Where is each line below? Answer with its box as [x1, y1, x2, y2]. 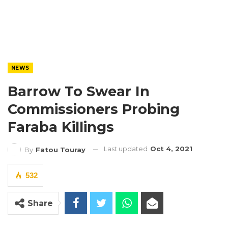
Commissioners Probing [8, 101, 180, 118]
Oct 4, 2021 [150, 145, 192, 153]
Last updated [104, 145, 149, 153]
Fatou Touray [36, 145, 85, 154]
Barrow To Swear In [8, 83, 150, 100]
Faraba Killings [8, 119, 114, 135]
